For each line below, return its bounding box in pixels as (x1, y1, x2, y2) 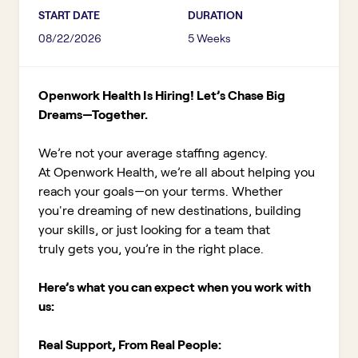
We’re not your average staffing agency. (38, 146, 268, 160)
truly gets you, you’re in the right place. (38, 242, 264, 256)
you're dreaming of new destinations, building (38, 204, 301, 217)
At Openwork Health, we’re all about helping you (38, 165, 315, 179)
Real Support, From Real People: (38, 338, 221, 352)
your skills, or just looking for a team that (38, 223, 270, 237)
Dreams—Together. (38, 108, 148, 121)
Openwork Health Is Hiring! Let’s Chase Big (38, 89, 285, 102)
